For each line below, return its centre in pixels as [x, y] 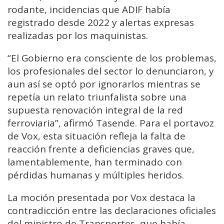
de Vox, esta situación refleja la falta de [96, 136]
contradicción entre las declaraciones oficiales [112, 211]
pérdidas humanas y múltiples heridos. [96, 175]
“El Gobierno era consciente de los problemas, [112, 58]
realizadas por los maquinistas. [78, 36]
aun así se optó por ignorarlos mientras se [104, 84]
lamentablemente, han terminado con [95, 162]
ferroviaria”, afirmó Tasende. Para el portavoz [111, 123]
